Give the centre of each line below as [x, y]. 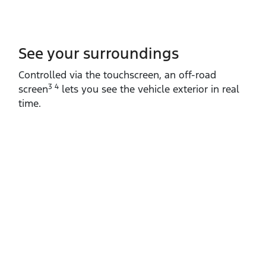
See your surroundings [99, 53]
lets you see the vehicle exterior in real [149, 89]
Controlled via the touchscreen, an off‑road [117, 75]
